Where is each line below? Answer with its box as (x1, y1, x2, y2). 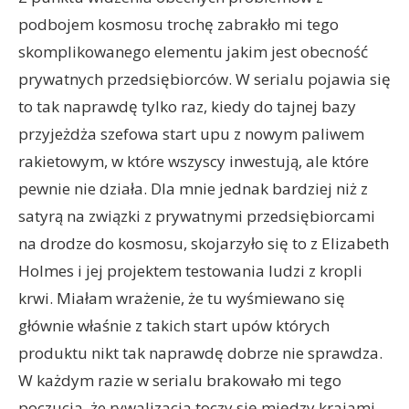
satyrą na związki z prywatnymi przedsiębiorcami (18, 205, 375, 226)
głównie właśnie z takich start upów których (18, 315, 330, 336)
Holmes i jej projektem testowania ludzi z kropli (18, 260, 362, 281)
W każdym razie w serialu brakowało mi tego (18, 370, 341, 391)
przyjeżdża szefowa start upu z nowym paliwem (18, 123, 364, 144)
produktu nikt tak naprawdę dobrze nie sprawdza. (18, 342, 383, 363)
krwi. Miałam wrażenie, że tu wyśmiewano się (18, 288, 345, 309)
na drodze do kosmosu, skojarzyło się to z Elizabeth (18, 233, 389, 254)
